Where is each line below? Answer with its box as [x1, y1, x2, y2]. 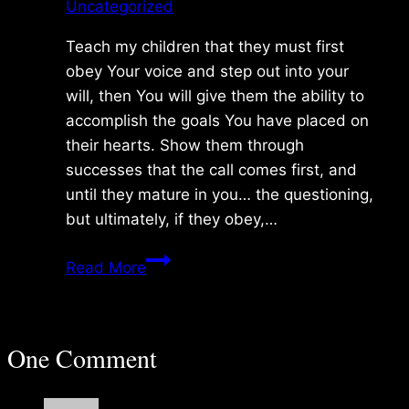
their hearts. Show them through [66, 135, 304, 154]
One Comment [7, 340, 157, 375]
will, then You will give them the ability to [66, 86, 364, 105]
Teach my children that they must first [66, 37, 344, 56]
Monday [145, 248, 204, 267]
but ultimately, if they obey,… [66, 209, 278, 228]
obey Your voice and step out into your [66, 61, 349, 80]
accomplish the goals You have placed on [66, 110, 369, 130]
